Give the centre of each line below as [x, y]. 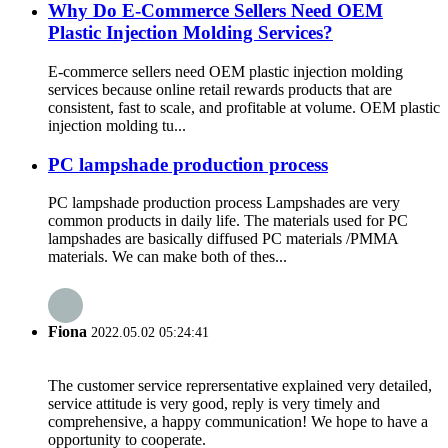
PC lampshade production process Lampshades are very [224, 203]
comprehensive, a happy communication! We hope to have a [238, 421]
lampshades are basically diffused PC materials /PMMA [223, 239]
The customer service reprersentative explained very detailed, [240, 385]
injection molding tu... [117, 125]
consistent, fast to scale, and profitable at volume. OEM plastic [244, 107]
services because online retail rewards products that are [220, 89]
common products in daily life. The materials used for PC [228, 221]
